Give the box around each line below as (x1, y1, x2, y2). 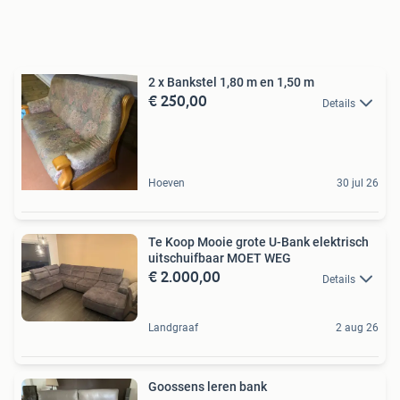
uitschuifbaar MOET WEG (148, 251, 291, 266)
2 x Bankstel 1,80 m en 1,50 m (148, 75, 314, 90)
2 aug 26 (336, 321, 379, 334)
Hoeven (148, 177, 185, 190)
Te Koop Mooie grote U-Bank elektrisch (148, 235, 369, 250)
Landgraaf (148, 321, 198, 334)
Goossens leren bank (207, 379, 267, 394)
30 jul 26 (337, 177, 379, 190)
